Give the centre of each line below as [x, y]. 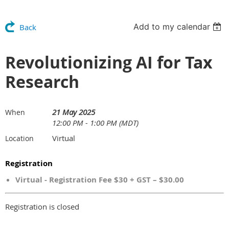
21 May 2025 [74, 112]
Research [42, 82]
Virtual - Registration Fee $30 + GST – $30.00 [100, 180]
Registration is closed [42, 207]
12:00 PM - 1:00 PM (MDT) [95, 123]
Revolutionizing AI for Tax [109, 62]
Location [19, 138]
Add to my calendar [172, 27]
